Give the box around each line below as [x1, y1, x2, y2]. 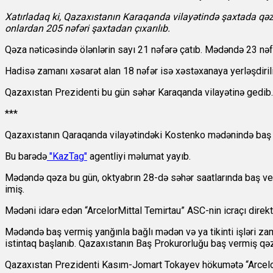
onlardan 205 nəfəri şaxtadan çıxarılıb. [5, 23, 170, 35]
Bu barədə [5, 151, 47, 163]
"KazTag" [47, 151, 87, 163]
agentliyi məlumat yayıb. [87, 151, 193, 163]
